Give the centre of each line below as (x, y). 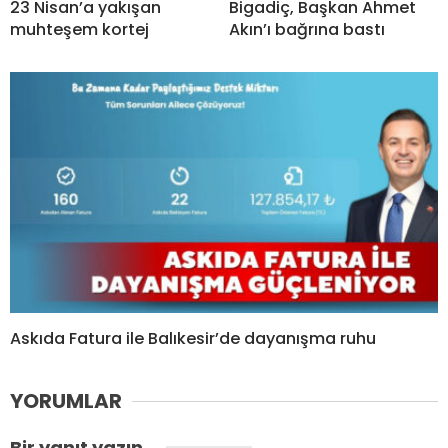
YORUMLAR (66, 401)
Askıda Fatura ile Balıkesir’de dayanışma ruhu (193, 339)
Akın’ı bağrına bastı (307, 30)
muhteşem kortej (79, 30)
